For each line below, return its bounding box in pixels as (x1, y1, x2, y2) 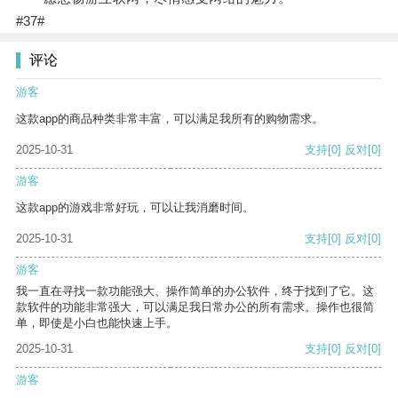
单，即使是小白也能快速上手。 (16, 316, 178, 330)
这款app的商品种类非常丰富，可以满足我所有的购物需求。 (16, 112, 323, 126)
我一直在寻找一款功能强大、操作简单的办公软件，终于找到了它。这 (16, 284, 374, 298)
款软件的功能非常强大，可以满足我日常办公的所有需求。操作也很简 (16, 300, 374, 314)
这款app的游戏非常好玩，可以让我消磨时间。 (16, 201, 254, 215)
